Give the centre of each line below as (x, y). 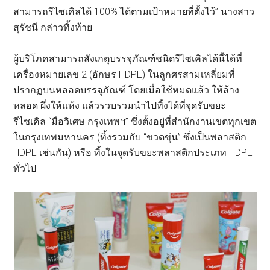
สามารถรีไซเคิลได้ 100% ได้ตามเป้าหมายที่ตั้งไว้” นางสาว (134, 11)
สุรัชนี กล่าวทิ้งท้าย (53, 27)
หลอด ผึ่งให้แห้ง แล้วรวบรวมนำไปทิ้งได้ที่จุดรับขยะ (120, 105)
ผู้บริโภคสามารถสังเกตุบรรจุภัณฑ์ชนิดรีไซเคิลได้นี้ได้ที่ (128, 58)
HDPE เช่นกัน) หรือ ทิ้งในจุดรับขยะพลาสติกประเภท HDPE (133, 152)
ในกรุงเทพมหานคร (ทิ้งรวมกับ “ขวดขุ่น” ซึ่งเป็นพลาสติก (130, 137)
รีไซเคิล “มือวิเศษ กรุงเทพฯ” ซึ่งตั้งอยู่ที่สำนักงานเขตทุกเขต (135, 121)
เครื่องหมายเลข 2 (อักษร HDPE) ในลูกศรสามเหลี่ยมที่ (124, 74)
